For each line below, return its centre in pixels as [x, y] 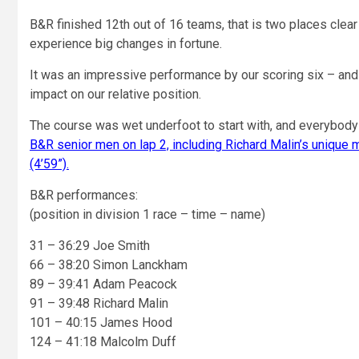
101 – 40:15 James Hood [101, 323]
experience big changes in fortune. [126, 44]
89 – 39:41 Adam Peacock [103, 284]
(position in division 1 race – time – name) [147, 215]
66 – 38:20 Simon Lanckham [109, 265]
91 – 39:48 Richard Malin [99, 304]
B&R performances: [84, 196]
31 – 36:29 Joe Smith [90, 246]
